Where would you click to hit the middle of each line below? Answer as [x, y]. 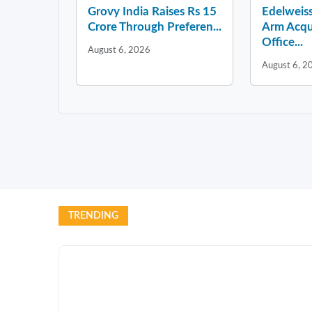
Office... [282, 42]
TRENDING [93, 216]
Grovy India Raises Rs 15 [152, 11]
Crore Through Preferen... [155, 26]
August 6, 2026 [119, 50]
